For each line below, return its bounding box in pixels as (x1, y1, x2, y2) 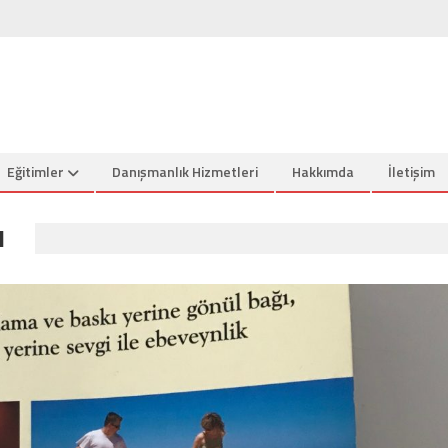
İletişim (388, 161, 435, 182)
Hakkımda (292, 161, 354, 182)
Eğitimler (7, 161, 64, 182)
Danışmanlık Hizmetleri (112, 161, 258, 182)
